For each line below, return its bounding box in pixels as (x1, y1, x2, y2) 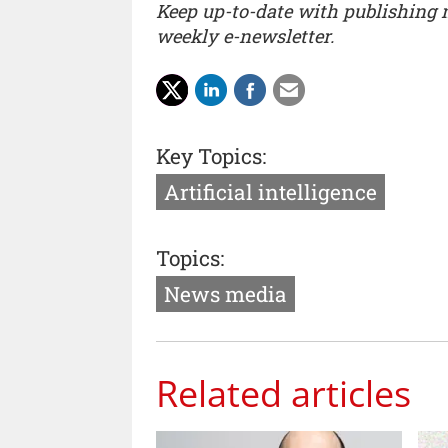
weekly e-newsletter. (156, 23, 334, 48)
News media (164, 279, 287, 308)
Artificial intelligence (164, 177, 377, 206)
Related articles (156, 367, 411, 418)
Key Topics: (156, 141, 266, 170)
